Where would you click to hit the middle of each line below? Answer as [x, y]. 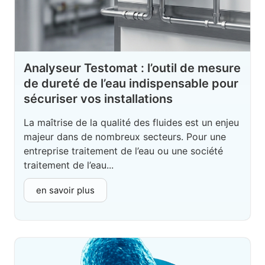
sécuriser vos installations [98, 99]
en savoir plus [65, 190]
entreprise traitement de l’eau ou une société [123, 151]
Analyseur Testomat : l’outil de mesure [132, 68]
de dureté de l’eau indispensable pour [131, 84]
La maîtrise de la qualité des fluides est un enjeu [131, 123]
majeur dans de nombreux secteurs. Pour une [125, 137]
